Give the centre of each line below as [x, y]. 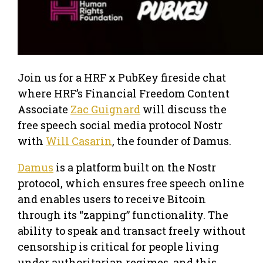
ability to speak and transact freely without [131, 230]
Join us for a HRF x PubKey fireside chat [122, 77]
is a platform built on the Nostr [135, 167]
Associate [44, 109]
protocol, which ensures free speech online [131, 183]
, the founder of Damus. [172, 141]
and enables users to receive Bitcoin [112, 199]
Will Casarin [79, 141]
